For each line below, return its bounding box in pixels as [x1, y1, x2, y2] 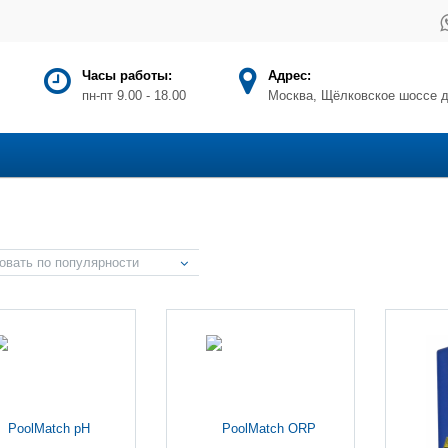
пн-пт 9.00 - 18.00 [82, 88, 186, 103]
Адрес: [268, 68, 311, 83]
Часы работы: [82, 68, 172, 83]
